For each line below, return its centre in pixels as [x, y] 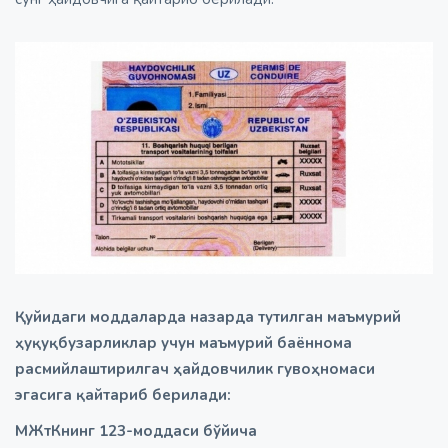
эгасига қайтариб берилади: [123, 395]
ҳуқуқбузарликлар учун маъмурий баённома [183, 343]
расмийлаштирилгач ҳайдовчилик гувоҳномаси [195, 369]
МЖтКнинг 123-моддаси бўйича [136, 431]
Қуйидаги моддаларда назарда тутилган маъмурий [208, 317]
